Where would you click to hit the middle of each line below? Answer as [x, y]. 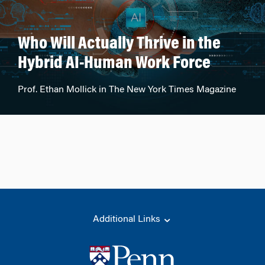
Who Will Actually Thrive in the [119, 44]
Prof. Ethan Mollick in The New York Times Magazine [127, 90]
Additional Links [128, 219]
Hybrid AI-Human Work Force [114, 64]
